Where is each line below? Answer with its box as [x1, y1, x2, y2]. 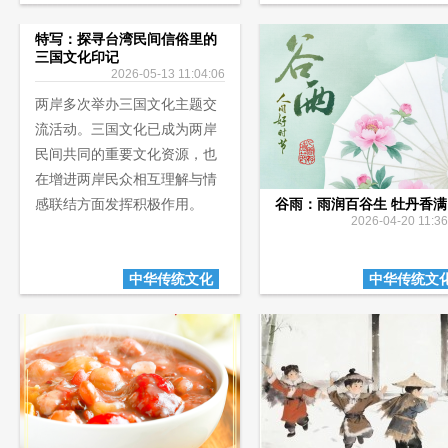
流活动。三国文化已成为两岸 [35, 121, 217, 137]
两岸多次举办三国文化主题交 [35, 96, 217, 112]
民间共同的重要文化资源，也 [35, 146, 217, 162]
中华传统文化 [129, 271, 213, 287]
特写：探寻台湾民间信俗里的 [35, 31, 217, 47]
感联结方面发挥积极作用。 [35, 196, 203, 212]
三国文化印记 [35, 49, 119, 65]
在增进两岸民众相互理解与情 [35, 171, 217, 187]
